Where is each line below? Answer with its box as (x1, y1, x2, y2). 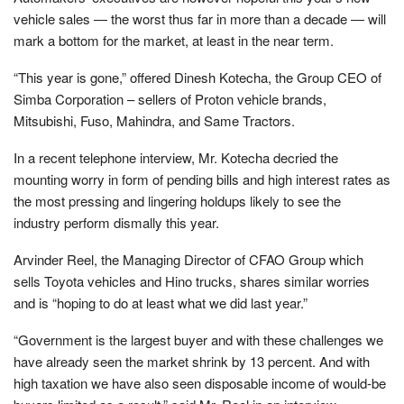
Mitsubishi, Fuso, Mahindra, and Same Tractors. (14, 110, 295, 130)
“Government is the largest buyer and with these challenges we (14, 329, 383, 349)
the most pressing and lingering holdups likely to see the (14, 190, 341, 210)
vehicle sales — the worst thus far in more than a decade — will (14, 8, 386, 28)
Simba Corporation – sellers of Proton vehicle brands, (14, 88, 326, 108)
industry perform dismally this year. (14, 212, 219, 232)
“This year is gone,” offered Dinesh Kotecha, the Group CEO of (14, 67, 381, 87)
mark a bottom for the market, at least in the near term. (14, 30, 334, 50)
